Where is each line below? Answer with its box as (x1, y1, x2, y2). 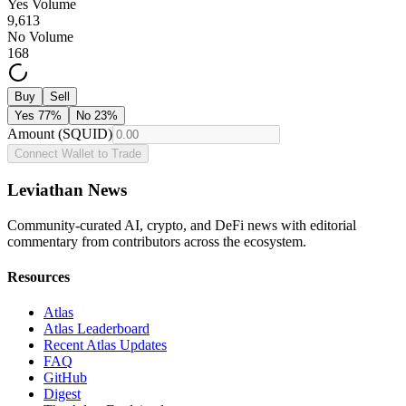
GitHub (43, 370, 87, 386)
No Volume (7, 29, 73, 45)
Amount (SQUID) (7, 126, 112, 142)
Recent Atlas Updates (43, 337, 167, 353)
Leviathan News (7, 179, 127, 199)
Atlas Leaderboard (43, 321, 150, 337)
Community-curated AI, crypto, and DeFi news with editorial (7, 217, 356, 233)
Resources (7, 268, 70, 285)
